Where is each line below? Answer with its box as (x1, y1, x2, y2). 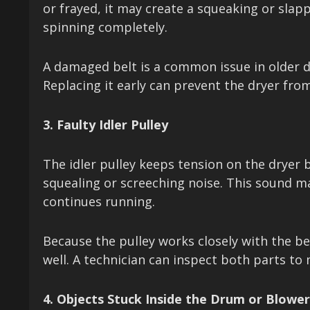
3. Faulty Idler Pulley (43, 116, 168, 134)
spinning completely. (43, 19, 167, 36)
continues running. (43, 193, 155, 210)
